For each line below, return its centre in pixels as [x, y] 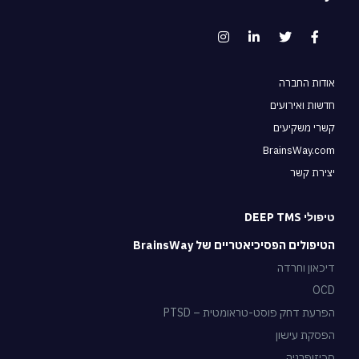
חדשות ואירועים [303, 106]
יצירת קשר [313, 173]
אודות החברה [307, 83]
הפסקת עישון [305, 335]
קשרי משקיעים [304, 128]
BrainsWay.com [299, 151]
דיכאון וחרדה [306, 268]
